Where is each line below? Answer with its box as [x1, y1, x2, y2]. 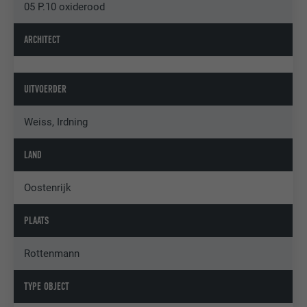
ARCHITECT [24, 34, 61, 47]
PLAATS [24, 214, 49, 228]
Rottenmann [24, 247, 80, 260]
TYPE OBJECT [24, 280, 70, 293]
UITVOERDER [24, 83, 67, 96]
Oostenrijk [24, 182, 72, 195]
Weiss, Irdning [24, 116, 88, 129]
